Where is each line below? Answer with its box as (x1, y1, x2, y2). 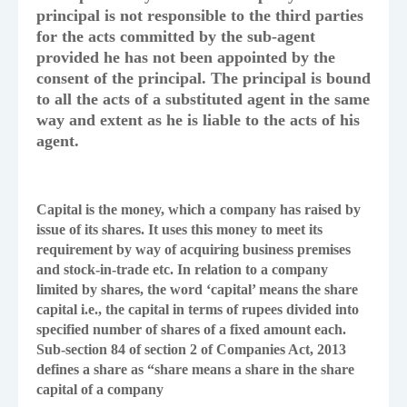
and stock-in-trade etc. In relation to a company (36, 262, 328, 278)
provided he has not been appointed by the (36, 48, 335, 67)
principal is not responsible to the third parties (36, 6, 363, 25)
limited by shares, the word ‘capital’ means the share (36, 282, 358, 298)
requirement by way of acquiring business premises (36, 242, 351, 258)
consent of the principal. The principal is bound (36, 69, 371, 88)
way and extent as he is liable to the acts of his (36, 111, 360, 130)
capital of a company (36, 382, 164, 398)
